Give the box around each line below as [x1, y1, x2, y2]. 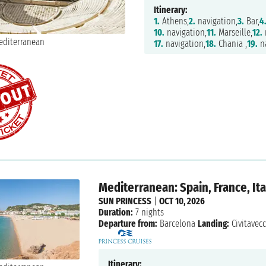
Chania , [216, 38, 247, 50]
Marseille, [216, 27, 252, 39]
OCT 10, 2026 [159, 195, 205, 207]
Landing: [198, 218, 230, 230]
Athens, [159, 15, 189, 27]
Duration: [99, 207, 134, 218]
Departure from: [99, 218, 158, 230]
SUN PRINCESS [99, 195, 152, 207]
